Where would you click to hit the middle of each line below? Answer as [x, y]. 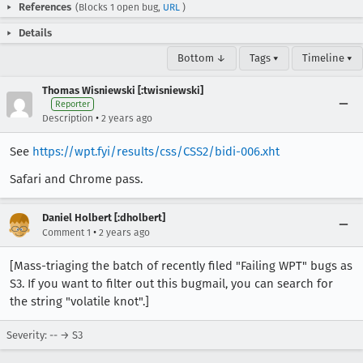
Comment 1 [66, 233]
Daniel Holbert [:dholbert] [104, 218]
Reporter [73, 104]
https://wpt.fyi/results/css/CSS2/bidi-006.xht [156, 152]
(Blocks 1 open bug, [119, 7]
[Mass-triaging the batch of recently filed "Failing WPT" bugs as [181, 266]
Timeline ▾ [327, 58]
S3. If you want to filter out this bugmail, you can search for [171, 284]
